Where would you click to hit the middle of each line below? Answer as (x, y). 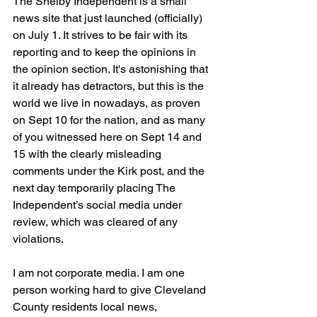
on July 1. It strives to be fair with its (102, 35)
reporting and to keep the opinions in (106, 52)
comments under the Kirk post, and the (110, 171)
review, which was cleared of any (97, 222)
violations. (41, 239)
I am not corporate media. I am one (100, 273)
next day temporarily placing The (96, 188)
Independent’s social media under (99, 205)
